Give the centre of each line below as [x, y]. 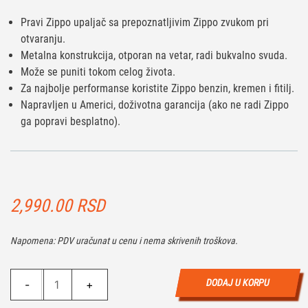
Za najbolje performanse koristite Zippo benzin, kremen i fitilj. [157, 88]
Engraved [30, 292]
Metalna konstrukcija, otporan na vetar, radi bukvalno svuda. [154, 55]
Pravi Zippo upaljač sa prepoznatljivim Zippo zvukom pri [145, 22]
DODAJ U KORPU [238, 282]
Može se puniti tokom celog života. [98, 71]
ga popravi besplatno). [70, 121]
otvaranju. [43, 38]
